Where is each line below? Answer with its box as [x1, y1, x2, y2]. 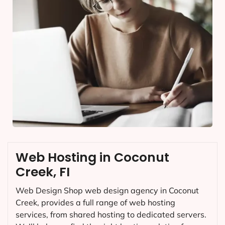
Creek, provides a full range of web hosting [16, 197, 175, 207]
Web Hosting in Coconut [16, 148, 169, 166]
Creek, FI [16, 163, 70, 181]
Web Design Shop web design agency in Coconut [16, 185, 199, 195]
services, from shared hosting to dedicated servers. [16, 209, 206, 219]
